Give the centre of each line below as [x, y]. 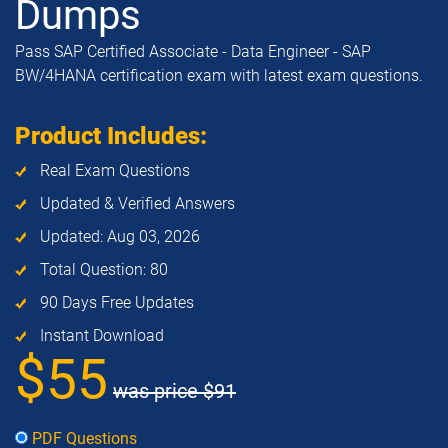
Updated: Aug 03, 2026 [118, 236]
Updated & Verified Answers [135, 203]
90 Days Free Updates [115, 302]
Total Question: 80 [102, 269]
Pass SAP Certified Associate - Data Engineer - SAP [193, 51]
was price [158, 391]
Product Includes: [111, 136]
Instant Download [100, 335]
